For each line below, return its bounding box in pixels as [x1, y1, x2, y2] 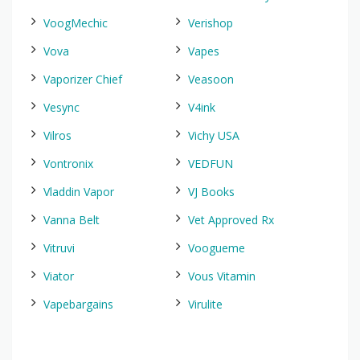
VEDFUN [188, 156, 233, 171]
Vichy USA [188, 128, 239, 143]
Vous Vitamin [188, 268, 256, 284]
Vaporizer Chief [43, 72, 122, 87]
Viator [43, 268, 74, 284]
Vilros [43, 128, 72, 143]
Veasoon [188, 72, 234, 87]
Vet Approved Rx [188, 212, 274, 227]
